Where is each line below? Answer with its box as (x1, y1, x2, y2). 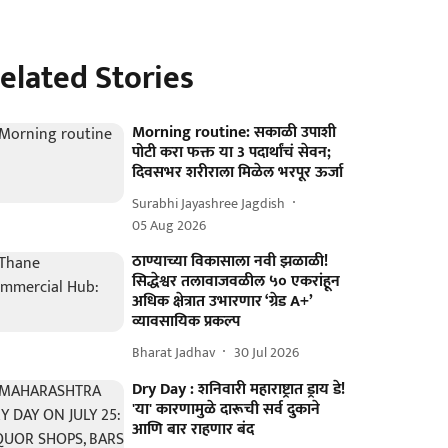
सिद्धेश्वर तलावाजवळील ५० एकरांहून (132, 268, 341, 295)
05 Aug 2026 (132, 214, 207, 237)
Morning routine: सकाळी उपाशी (132, 119, 337, 146)
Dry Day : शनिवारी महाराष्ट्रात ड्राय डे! (132, 376, 346, 403)
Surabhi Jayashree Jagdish (132, 191, 286, 215)
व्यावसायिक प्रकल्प (132, 308, 241, 335)
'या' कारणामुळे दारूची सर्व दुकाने (132, 396, 321, 423)
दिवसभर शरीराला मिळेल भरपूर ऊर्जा (132, 159, 344, 186)
